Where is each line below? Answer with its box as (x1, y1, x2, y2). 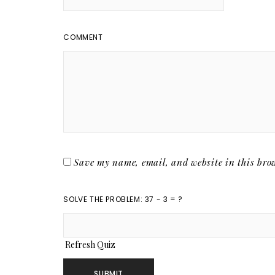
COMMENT (63, 32, 103, 42)
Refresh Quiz (65, 239, 116, 250)
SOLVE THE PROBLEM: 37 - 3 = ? (63, 194, 183, 204)
